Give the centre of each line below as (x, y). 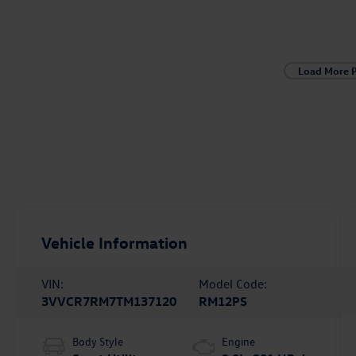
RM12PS (222, 302)
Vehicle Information (115, 242)
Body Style (98, 342)
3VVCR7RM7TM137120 (109, 302)
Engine (238, 342)
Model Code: (232, 284)
